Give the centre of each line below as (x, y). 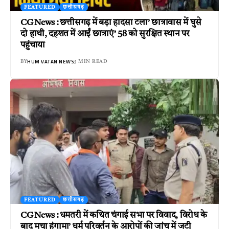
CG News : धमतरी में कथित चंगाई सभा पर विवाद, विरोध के (114, 215)
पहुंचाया (33, 45)
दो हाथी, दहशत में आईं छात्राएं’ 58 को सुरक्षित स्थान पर (105, 34)
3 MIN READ (91, 61)
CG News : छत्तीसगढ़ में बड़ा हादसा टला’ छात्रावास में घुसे (111, 22)
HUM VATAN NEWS (51, 61)
